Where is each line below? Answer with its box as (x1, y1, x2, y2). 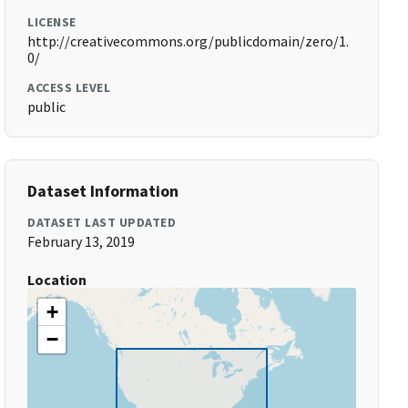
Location (27, 270, 87, 289)
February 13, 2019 (27, 232, 136, 250)
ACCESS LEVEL (27, 79, 111, 96)
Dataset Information (27, 180, 179, 201)
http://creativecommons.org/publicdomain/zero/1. (27, 32, 350, 50)
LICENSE (27, 14, 76, 30)
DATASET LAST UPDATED (27, 214, 177, 230)
